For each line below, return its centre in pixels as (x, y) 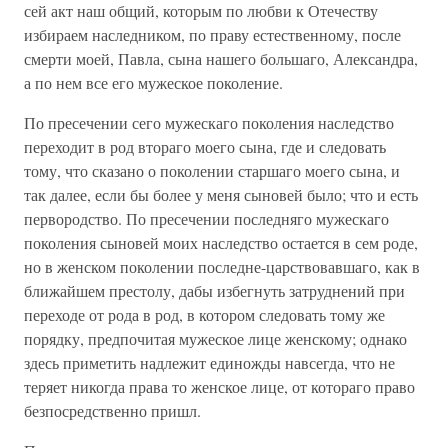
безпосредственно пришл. (112, 410)
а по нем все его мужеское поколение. (153, 82)
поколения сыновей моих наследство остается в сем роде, (221, 242)
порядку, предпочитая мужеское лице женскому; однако (215, 338)
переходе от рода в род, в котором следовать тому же (204, 314)
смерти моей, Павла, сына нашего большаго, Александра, (221, 58)
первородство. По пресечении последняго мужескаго (206, 218)
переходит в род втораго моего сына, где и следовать (205, 146)
